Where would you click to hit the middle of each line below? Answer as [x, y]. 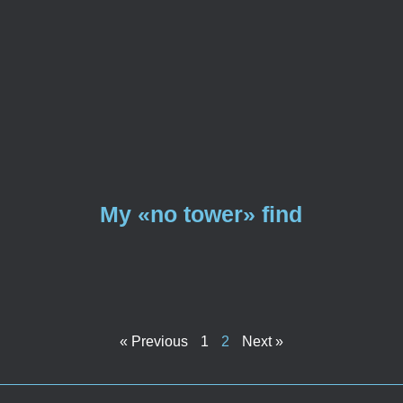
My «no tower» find [201, 215]
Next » [263, 342]
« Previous [154, 342]
